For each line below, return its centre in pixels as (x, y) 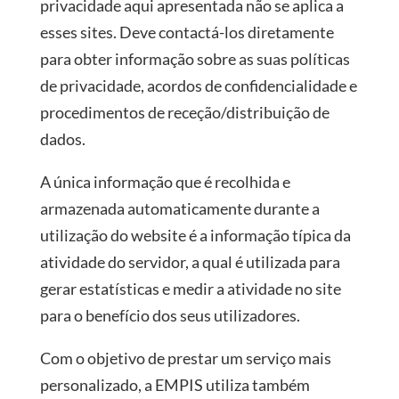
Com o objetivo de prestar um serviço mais (185, 358)
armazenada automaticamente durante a (179, 208)
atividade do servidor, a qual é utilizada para (190, 262)
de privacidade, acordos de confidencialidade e (198, 85)
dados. (62, 139)
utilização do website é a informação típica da (195, 235)
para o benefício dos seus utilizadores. (170, 315)
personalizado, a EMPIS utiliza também (175, 385)
